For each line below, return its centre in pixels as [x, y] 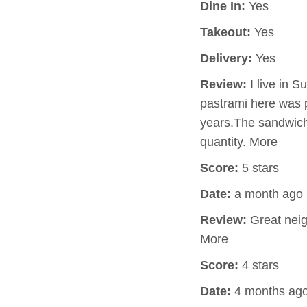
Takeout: [225, 32]
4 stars [259, 265]
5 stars [259, 168]
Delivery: [226, 58]
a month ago [267, 194]
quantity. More [239, 142]
